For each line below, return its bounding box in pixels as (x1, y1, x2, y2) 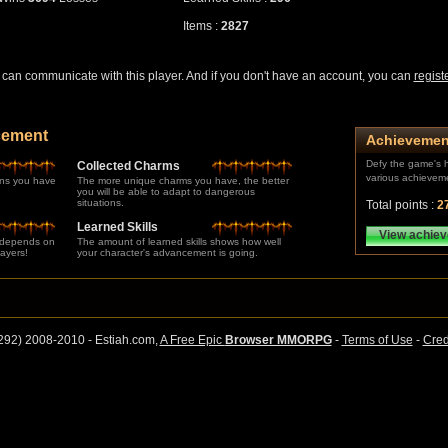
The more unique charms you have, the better (76, 175, 289, 186)
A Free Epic (159, 333, 225, 347)
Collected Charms (76, 159, 180, 173)
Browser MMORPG (224, 333, 332, 347)
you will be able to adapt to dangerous (76, 186, 255, 197)
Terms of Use (341, 333, 413, 347)
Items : (182, 19, 221, 33)
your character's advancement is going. (76, 247, 258, 258)
